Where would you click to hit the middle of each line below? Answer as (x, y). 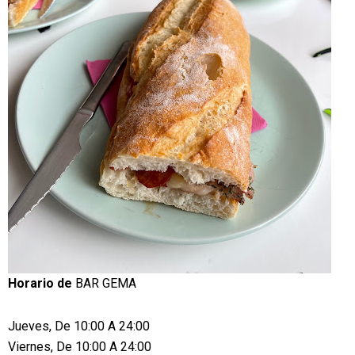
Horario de (42, 283)
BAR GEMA (106, 283)
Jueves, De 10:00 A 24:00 (79, 326)
